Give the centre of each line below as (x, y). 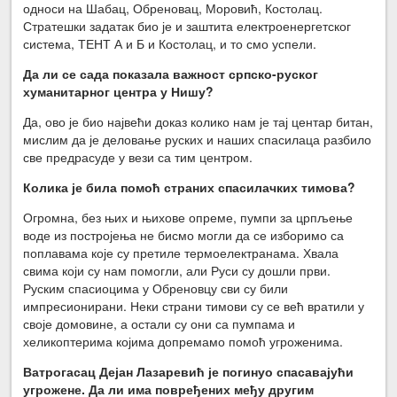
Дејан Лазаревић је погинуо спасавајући (227, 371)
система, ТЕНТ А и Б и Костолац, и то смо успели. (170, 43)
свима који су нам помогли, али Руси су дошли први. (177, 270)
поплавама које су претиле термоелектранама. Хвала (181, 252)
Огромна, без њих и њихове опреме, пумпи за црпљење (188, 217)
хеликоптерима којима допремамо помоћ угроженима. (183, 341)
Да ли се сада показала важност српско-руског (171, 73)
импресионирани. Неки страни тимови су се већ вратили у (194, 305)
